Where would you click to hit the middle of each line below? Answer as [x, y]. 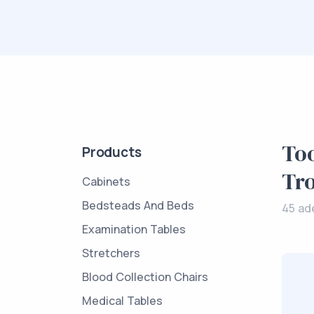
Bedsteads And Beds [138, 205]
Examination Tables [134, 229]
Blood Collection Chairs [145, 277]
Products [112, 152]
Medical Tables [122, 301]
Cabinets [106, 182]
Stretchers [111, 253]
